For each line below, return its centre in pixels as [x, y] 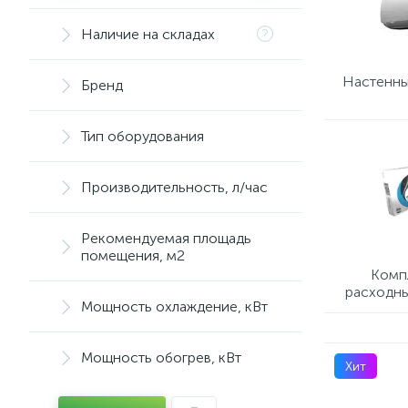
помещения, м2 [133, 255]
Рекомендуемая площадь [166, 238]
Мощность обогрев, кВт [161, 357]
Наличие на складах [148, 34]
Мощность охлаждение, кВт [174, 306]
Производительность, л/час [174, 187]
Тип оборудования [143, 136]
